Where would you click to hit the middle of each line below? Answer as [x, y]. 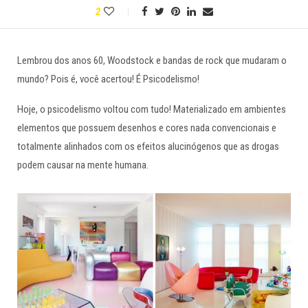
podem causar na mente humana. [83, 165]
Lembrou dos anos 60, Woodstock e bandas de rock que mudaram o [152, 60]
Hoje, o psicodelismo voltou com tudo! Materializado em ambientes [152, 109]
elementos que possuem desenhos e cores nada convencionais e [147, 128]
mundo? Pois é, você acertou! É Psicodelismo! [108, 79]
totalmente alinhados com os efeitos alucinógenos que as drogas [148, 146]
